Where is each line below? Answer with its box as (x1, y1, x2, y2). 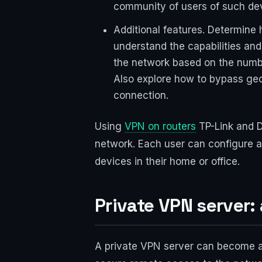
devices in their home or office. (95, 156, 240, 168)
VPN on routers (125, 120, 196, 133)
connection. (113, 89, 168, 102)
